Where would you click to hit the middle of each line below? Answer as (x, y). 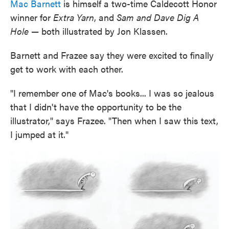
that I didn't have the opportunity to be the (96, 107)
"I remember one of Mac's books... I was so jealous (112, 93)
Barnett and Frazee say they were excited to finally (112, 55)
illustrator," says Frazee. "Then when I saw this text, (114, 121)
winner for (32, 17)
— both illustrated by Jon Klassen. (99, 31)
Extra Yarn (74, 17)
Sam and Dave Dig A (158, 17)
